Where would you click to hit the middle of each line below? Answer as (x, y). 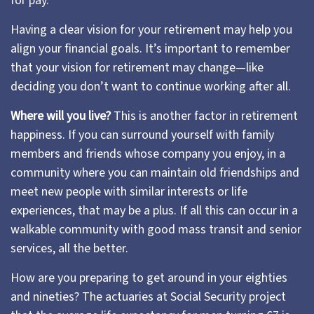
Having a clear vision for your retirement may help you (151, 30)
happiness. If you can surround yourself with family (142, 135)
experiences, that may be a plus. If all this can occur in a (154, 211)
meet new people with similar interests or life (129, 192)
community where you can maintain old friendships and (155, 173)
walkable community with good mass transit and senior (156, 230)
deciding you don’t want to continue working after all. (151, 87)
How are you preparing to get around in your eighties (149, 278)
